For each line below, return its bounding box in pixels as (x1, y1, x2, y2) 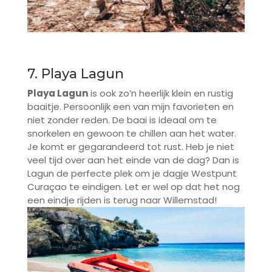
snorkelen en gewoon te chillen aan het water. (27, 127, 236, 140)
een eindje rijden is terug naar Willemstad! (27, 194, 217, 207)
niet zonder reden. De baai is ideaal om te (27, 114, 217, 127)
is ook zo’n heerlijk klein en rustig (87, 87, 233, 100)
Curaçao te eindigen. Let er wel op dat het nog (27, 180, 240, 194)
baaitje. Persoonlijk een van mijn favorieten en (27, 100, 234, 114)
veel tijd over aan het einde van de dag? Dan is (27, 154, 239, 167)
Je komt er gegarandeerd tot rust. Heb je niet (27, 140, 234, 154)
